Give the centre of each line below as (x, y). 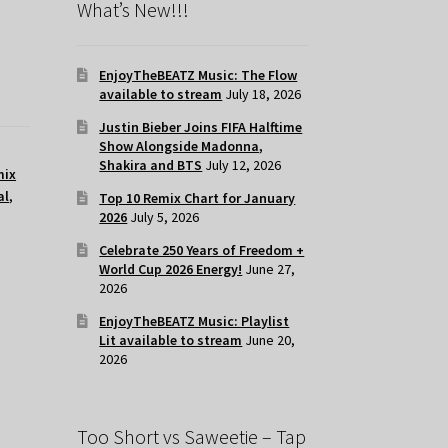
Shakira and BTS (151, 165)
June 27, (270, 269)
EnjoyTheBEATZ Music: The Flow (198, 75)
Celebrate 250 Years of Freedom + (202, 250)
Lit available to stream (171, 340)
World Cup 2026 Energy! (171, 269)
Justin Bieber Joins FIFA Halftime (201, 127)
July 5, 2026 (165, 217)
